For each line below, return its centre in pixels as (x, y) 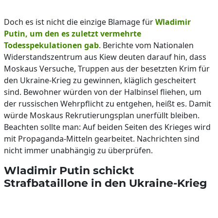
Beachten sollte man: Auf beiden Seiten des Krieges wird (107, 127)
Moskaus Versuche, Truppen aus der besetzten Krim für (107, 69)
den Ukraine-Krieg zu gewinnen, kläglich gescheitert (100, 80)
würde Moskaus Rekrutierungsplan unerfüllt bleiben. (102, 115)
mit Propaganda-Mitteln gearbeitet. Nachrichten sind (102, 139)
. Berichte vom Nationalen (146, 45)
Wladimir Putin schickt (69, 170)
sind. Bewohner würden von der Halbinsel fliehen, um (103, 92)
